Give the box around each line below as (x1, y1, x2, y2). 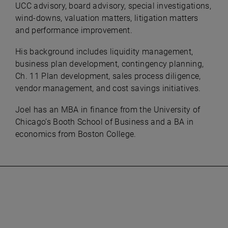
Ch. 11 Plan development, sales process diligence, (15, 71, 201, 81)
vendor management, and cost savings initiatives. (15, 83, 201, 93)
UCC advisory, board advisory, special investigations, (15, 1, 211, 11)
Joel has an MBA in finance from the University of (15, 105, 201, 115)
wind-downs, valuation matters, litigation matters (15, 13, 198, 23)
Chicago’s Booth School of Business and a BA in (15, 117, 194, 127)
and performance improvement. (15, 25, 132, 35)
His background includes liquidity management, (15, 47, 193, 56)
